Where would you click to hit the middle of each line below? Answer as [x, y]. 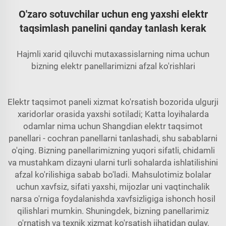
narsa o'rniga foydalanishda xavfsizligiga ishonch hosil [113, 199]
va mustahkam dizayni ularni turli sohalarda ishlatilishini [113, 162]
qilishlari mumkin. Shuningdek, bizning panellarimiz [113, 211]
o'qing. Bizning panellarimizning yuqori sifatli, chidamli [113, 150]
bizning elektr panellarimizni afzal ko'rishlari [113, 66]
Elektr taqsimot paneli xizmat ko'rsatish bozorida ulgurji [113, 102]
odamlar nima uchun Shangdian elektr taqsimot [113, 126]
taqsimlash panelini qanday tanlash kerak [113, 28]
